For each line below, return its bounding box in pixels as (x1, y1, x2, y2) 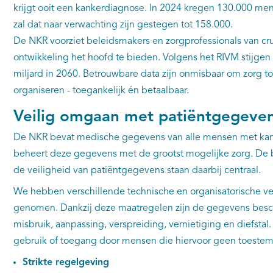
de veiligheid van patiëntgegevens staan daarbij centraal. (13, 166, 261, 175)
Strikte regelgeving (22, 258, 109, 268)
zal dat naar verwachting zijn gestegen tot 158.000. (13, 20, 233, 30)
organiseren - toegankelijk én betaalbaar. (13, 86, 189, 96)
